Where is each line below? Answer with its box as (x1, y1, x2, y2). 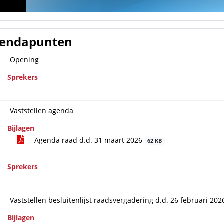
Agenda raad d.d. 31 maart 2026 (32, 135, 144, 145)
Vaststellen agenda (9, 106, 73, 115)
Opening (9, 55, 39, 64)
